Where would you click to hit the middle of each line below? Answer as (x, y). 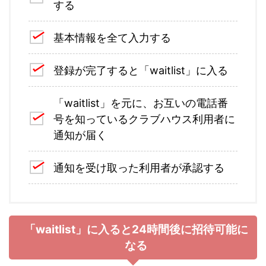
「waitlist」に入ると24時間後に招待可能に (136, 230)
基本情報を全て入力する (112, 37)
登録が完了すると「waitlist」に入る (141, 70)
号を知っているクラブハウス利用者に (144, 119)
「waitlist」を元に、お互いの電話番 (141, 103)
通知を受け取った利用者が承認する (139, 167)
